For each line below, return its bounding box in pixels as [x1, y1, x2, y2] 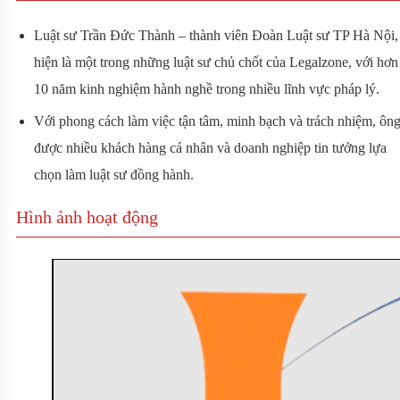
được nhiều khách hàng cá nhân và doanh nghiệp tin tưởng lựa [34, 140, 387, 156]
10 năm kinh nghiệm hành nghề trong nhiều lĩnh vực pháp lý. [34, 81, 379, 97]
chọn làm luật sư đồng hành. [34, 167, 194, 183]
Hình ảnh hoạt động [16, 207, 158, 228]
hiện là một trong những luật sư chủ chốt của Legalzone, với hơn [34, 54, 398, 71]
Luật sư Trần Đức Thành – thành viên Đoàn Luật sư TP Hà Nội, [34, 28, 398, 44]
